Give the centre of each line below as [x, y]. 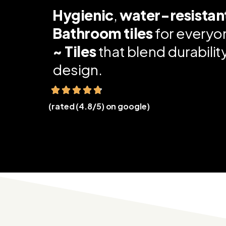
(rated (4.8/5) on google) [99, 106]
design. [77, 69]
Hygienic [83, 15]
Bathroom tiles [103, 33]
